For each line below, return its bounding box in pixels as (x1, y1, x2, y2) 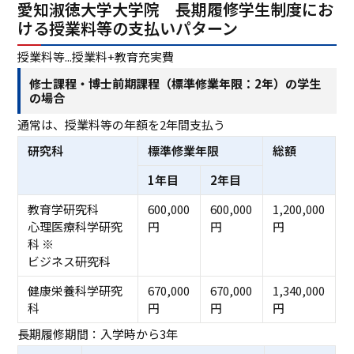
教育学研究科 (27, 201, 99, 218)
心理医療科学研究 (27, 218, 122, 235)
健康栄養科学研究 (27, 282, 122, 299)
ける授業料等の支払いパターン (17, 16, 239, 40)
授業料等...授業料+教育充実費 (17, 47, 175, 65)
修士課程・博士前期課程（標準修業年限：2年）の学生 (29, 75, 322, 92)
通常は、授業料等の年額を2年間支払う (17, 116, 226, 134)
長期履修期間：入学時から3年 (17, 326, 179, 343)
